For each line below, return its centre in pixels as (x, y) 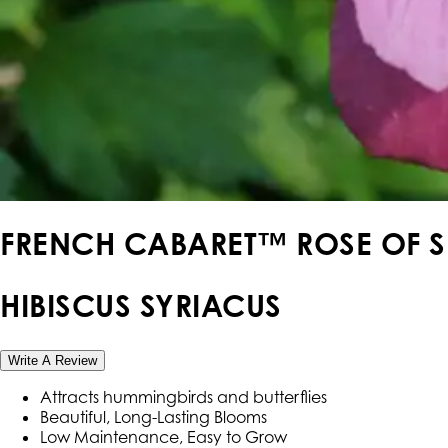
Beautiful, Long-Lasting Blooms (153, 417)
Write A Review (52, 361)
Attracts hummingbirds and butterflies (183, 397)
